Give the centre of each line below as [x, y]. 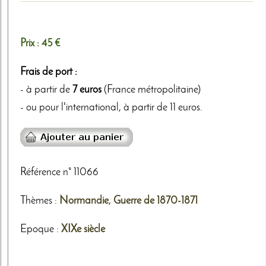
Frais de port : [49, 72]
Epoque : [41, 229]
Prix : [31, 44]
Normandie [84, 201]
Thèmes [36, 201]
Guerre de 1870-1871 [156, 201]
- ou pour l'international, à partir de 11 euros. [111, 108]
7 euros [87, 90]
